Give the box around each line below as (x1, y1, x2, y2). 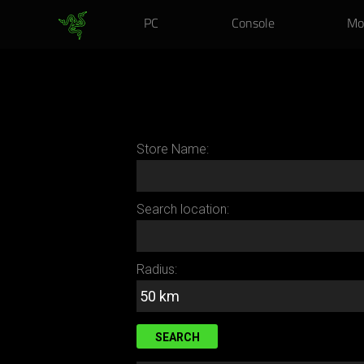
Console (231, 18, 275, 31)
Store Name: (136, 141, 209, 157)
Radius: (136, 262, 177, 277)
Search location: (136, 201, 229, 217)
